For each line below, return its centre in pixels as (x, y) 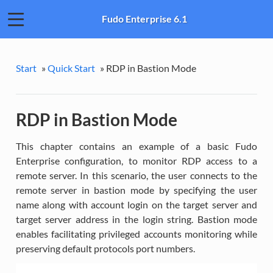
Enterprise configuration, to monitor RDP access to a (136, 160)
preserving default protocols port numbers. (105, 248)
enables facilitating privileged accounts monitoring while (136, 233)
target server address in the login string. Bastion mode (136, 219)
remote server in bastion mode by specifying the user (136, 190)
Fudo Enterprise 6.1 (144, 19)
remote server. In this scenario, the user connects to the (136, 175)
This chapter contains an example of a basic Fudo (136, 146)
